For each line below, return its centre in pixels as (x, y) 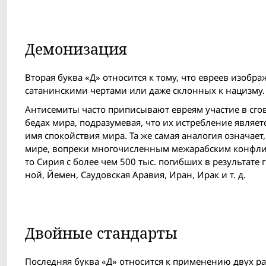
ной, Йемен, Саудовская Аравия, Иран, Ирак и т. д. (135, 175)
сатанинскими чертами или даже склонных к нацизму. (145, 91)
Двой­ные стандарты (101, 233)
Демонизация (76, 49)
